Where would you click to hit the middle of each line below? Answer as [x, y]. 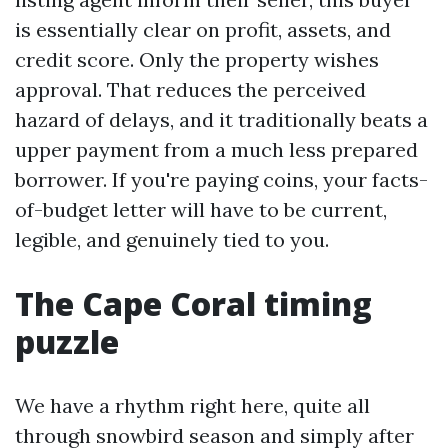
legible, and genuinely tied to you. [172, 239]
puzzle [67, 341]
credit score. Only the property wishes [197, 59]
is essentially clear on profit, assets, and [203, 29]
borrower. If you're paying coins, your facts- [221, 179]
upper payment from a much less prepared [216, 149]
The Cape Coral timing [193, 303]
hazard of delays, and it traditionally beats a [221, 119]
